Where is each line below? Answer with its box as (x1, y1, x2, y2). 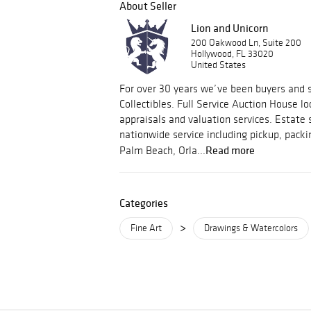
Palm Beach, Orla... (119, 144, 205, 157)
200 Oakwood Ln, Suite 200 (191, 37, 301, 49)
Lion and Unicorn (191, 21, 269, 35)
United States (191, 59, 246, 71)
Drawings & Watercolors (204, 222, 298, 234)
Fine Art (131, 222, 162, 234)
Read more (205, 143, 255, 157)
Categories (119, 196, 168, 210)
